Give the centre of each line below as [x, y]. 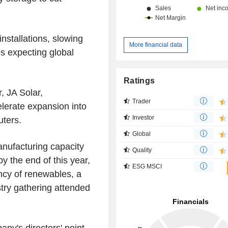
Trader [142, 101]
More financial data [156, 45]
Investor [144, 117]
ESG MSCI [147, 166]
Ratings [139, 80]
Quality [142, 150]
